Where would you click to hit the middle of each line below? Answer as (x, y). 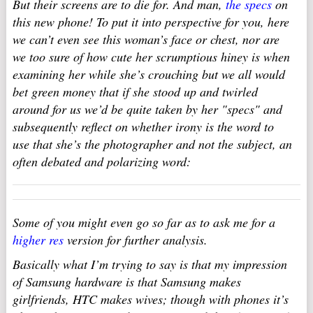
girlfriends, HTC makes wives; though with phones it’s (150, 299)
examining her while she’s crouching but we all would (148, 74)
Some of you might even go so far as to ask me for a (144, 222)
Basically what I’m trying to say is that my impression (150, 264)
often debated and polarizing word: (101, 161)
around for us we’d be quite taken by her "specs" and (147, 109)
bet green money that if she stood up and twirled (135, 92)
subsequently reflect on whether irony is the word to (143, 126)
